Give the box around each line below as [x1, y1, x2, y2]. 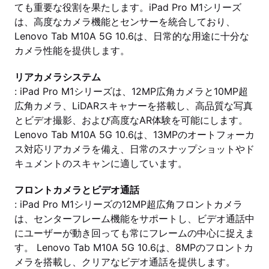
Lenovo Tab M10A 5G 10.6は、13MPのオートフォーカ [14, 128, 255, 141]
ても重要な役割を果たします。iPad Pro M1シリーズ [14, 1, 241, 13]
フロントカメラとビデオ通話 [14, 184, 139, 196]
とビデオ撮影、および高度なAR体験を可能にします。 [14, 114, 248, 126]
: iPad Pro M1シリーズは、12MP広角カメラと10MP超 [14, 85, 248, 97]
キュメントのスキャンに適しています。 [14, 157, 187, 169]
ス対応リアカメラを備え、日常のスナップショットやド [14, 143, 255, 155]
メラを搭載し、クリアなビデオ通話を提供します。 [14, 256, 235, 268]
